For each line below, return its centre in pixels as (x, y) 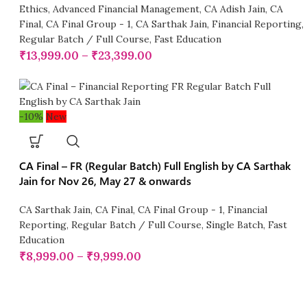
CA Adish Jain (235, 9)
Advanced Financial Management (126, 9)
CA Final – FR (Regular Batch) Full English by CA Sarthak (155, 166)
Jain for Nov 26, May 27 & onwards (106, 181)
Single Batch (235, 225)
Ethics (34, 9)
